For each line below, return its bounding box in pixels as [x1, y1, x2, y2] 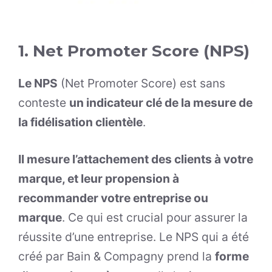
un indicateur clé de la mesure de [69, 95, 253, 110]
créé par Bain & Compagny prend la [18, 248, 215, 263]
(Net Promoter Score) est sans [58, 76, 225, 91]
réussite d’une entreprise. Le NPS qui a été [18, 229, 249, 244]
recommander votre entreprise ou [18, 190, 208, 205]
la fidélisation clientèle [18, 115, 143, 130]
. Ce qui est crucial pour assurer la [62, 209, 248, 225]
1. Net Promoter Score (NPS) [18, 41, 250, 61]
